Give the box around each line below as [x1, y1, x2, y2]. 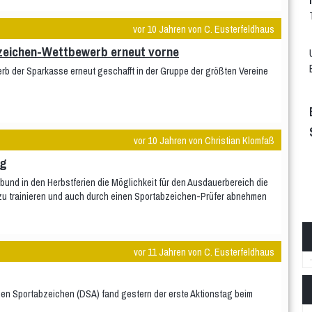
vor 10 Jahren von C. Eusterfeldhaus [133, 22, 274, 36]
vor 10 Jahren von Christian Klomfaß [134, 134, 274, 147]
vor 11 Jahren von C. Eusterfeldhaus [134, 245, 274, 258]
